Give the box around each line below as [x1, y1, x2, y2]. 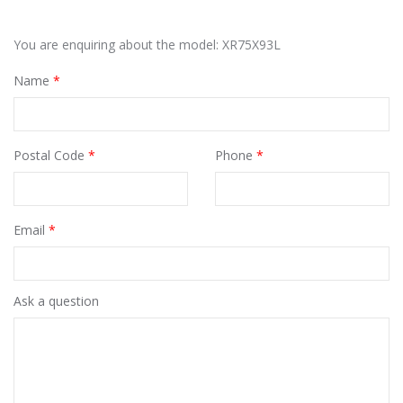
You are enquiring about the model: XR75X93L [13, 36, 281, 54]
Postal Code [13, 147, 88, 165]
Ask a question [13, 292, 99, 310]
